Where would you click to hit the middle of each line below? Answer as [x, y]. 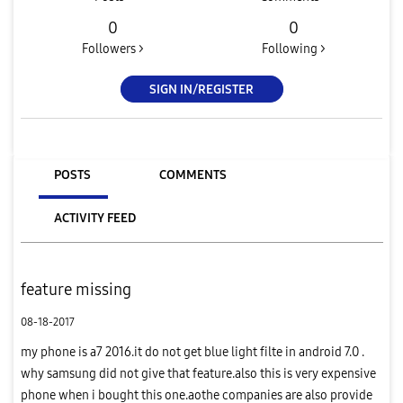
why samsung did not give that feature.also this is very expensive [198, 373]
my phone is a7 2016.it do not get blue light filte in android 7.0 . [192, 352]
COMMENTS [193, 175]
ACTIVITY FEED [94, 218]
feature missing [76, 289]
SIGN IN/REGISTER [201, 89]
